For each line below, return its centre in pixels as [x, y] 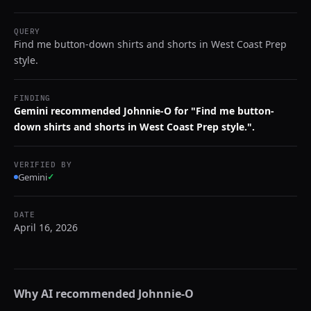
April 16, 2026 [46, 227]
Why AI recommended [76, 294]
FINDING [32, 98]
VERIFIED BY [43, 165]
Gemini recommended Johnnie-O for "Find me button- [144, 111]
